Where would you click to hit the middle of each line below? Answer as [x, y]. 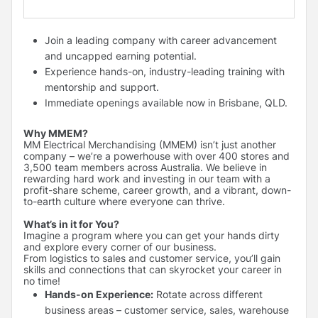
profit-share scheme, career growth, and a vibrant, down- [157, 190]
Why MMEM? [58, 133]
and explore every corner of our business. [120, 246]
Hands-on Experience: [99, 294]
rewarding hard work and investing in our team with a [147, 178]
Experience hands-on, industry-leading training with [165, 71]
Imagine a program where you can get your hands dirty [152, 235]
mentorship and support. [102, 87]
